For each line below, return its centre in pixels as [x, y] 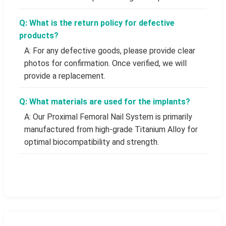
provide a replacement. [65, 76]
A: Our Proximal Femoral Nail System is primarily [108, 117]
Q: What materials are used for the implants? [105, 102]
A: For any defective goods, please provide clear [110, 51]
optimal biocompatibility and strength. [92, 142]
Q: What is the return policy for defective [97, 23]
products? [39, 36]
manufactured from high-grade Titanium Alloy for [111, 130]
